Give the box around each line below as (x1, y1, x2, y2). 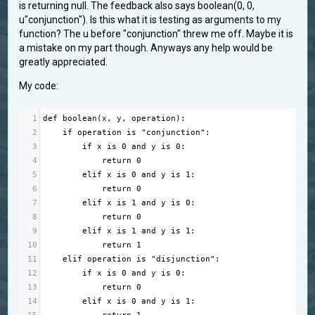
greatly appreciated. (19, 56, 108, 68)
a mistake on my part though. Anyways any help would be (19, 42, 274, 54)
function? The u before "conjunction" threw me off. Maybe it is (19, 28, 294, 40)
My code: (19, 80, 59, 92)
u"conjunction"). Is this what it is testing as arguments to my (19, 14, 282, 26)
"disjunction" (151, 254, 216, 264)
